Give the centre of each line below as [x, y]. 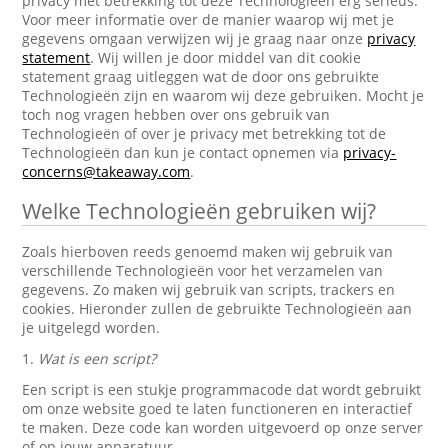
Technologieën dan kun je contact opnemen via [183, 152]
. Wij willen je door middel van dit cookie [226, 57]
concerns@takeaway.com [106, 171]
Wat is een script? [97, 358]
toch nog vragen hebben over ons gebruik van [176, 114]
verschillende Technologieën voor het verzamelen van [203, 270]
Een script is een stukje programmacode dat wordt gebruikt [222, 389]
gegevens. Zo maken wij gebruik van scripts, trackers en [209, 289]
